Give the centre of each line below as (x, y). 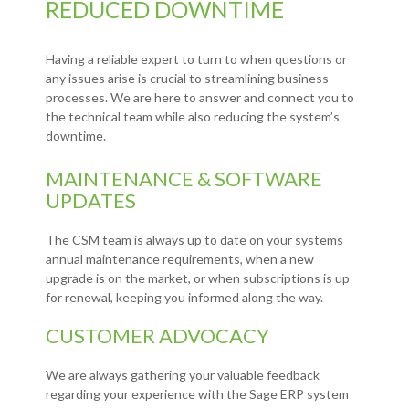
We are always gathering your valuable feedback (183, 375)
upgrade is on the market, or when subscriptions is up (198, 278)
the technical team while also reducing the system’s (193, 117)
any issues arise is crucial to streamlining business (187, 79)
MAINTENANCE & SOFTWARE (184, 179)
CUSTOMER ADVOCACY (157, 336)
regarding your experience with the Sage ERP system (197, 394)
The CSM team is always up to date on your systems (194, 240)
